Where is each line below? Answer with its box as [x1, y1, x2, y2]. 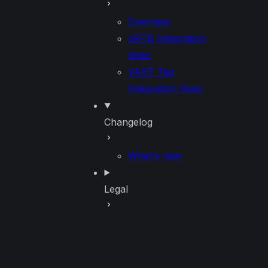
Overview [128, 16, 171, 28]
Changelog [104, 116, 153, 128]
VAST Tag [128, 66, 175, 78]
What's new [128, 150, 182, 162]
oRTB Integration [128, 32, 206, 44]
